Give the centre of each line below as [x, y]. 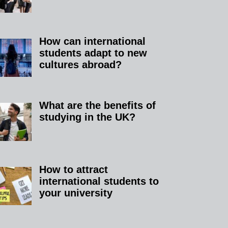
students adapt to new [93, 53]
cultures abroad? [81, 64]
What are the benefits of [98, 105]
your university [76, 193]
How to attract [74, 169]
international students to [99, 181]
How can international [93, 41]
